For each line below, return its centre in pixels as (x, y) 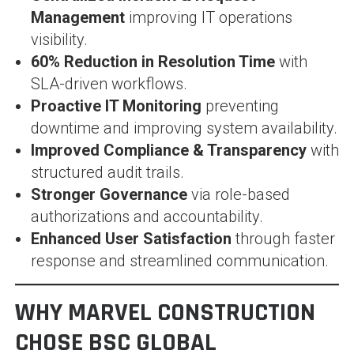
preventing (240, 105)
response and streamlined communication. (179, 260)
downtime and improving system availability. (184, 128)
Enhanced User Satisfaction (131, 238)
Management (77, 17)
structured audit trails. (107, 172)
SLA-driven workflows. (109, 83)
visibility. (59, 39)
